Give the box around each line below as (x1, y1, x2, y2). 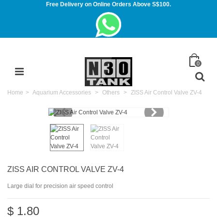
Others (102, 89, 120, 96)
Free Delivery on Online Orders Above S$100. (46, 1, 171, 8)
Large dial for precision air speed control (7, 182, 113, 189)
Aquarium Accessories (32, 89, 91, 96)
